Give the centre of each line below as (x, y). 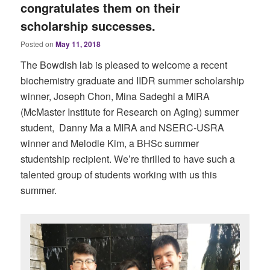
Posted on (38, 44)
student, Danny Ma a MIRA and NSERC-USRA (123, 128)
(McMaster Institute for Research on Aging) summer (130, 112)
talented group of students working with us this (119, 175)
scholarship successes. (88, 26)
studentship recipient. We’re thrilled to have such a (128, 159)
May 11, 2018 (78, 44)
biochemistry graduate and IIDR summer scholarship (133, 81)
